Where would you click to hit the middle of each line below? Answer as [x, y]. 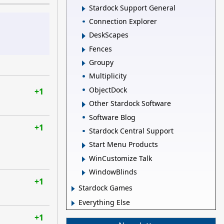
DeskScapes [109, 35]
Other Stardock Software [130, 103]
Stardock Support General [132, 7]
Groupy [101, 62]
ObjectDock [108, 89]
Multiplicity [108, 76]
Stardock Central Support [131, 130]
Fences [100, 48]
